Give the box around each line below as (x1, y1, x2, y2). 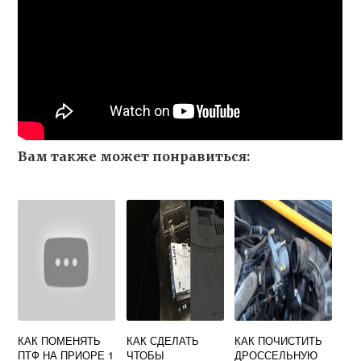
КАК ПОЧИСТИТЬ (234, 333, 323, 348)
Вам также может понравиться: (18, 148, 251, 164)
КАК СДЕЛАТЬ (126, 333, 199, 348)
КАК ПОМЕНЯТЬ (18, 333, 102, 348)
